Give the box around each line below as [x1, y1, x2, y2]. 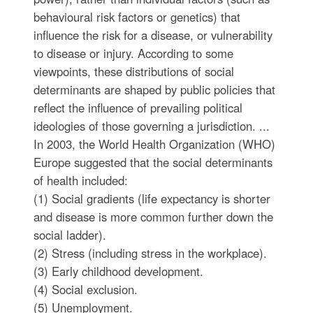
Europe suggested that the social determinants [33, 154, 272, 170]
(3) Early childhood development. [33, 263, 203, 279]
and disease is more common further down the [33, 208, 273, 225]
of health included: [33, 172, 128, 189]
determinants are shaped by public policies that [33, 81, 275, 98]
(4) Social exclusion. [33, 281, 138, 298]
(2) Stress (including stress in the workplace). [33, 245, 267, 261]
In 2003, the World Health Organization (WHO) [33, 136, 275, 152]
